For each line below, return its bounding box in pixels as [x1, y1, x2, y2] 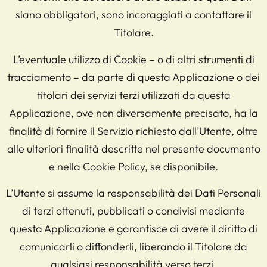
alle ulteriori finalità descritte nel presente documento [7, 141, 260, 156]
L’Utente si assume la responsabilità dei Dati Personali [6, 186, 261, 200]
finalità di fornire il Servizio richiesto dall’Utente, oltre [9, 123, 258, 138]
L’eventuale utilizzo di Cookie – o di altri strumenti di [13, 52, 254, 66]
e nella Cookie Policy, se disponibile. [49, 159, 218, 173]
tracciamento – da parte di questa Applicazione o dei [7, 70, 260, 84]
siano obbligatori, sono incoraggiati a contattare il [15, 8, 252, 22]
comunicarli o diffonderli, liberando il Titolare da [20, 240, 247, 254]
